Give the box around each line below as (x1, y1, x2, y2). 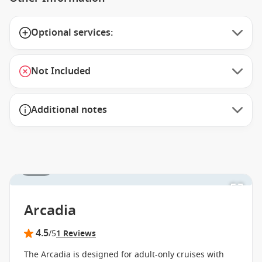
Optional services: (31, 26, 113, 40)
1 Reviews (56, 227, 96, 240)
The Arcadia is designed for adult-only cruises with (24, 249, 224, 261)
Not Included (31, 64, 91, 78)
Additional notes (31, 103, 107, 117)
